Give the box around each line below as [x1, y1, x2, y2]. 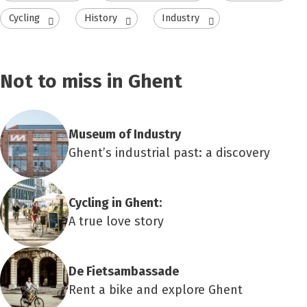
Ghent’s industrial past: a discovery [69, 145, 270, 161]
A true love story [69, 214, 164, 230]
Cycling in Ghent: [69, 195, 162, 211]
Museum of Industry [69, 127, 181, 143]
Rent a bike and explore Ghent [69, 282, 243, 298]
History [84, 12, 117, 25]
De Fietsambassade [69, 264, 179, 280]
